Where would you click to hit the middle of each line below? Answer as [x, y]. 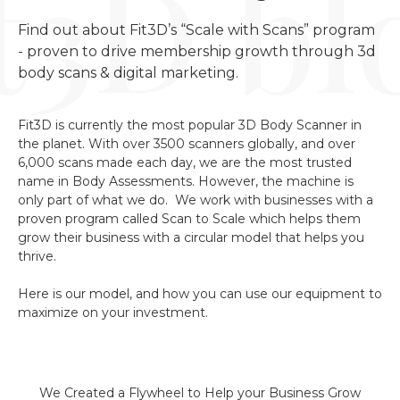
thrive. [37, 256]
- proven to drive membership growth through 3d [199, 51]
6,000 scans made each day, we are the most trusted [185, 162]
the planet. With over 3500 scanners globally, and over [187, 144]
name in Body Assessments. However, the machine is [186, 181]
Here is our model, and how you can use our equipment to [200, 294]
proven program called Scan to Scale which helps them [189, 219]
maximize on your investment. [113, 312]
